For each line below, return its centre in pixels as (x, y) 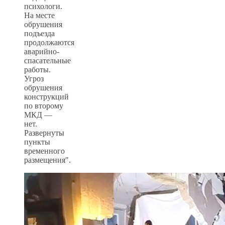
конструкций (46, 96)
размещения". (47, 160)
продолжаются (49, 42)
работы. (37, 69)
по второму (44, 105)
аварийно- (42, 51)
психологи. (43, 6)
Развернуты (44, 133)
